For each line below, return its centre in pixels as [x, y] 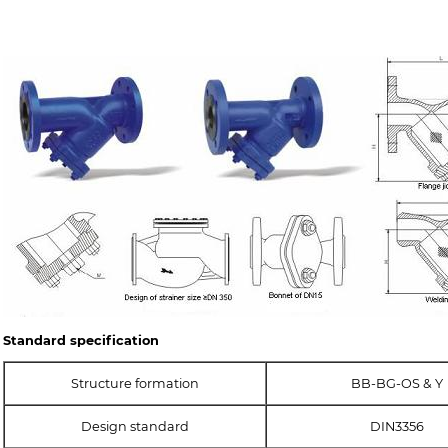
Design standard [135, 426]
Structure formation [135, 383]
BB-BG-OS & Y [396, 383]
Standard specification [81, 341]
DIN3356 [396, 426]
